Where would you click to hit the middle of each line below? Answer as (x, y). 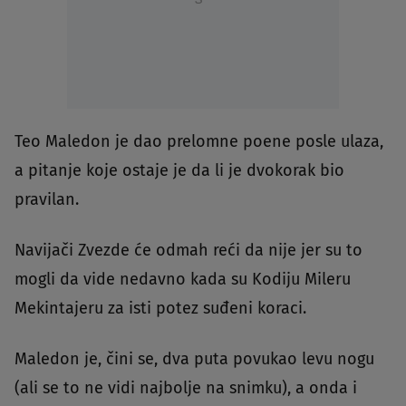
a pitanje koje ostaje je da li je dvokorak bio (179, 170)
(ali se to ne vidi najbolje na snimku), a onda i (186, 387)
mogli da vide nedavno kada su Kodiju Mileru (183, 279)
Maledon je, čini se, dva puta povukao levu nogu (194, 358)
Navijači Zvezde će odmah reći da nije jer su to (188, 250)
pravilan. (47, 199)
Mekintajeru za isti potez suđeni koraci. (160, 308)
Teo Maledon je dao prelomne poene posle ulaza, (199, 141)
